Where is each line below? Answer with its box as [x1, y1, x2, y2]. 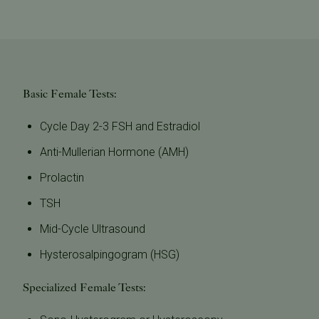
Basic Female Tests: [23, 87, 117, 101]
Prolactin [40, 171, 84, 185]
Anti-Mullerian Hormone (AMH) [40, 145, 189, 159]
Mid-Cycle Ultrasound [40, 222, 145, 236]
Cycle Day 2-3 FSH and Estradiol [40, 120, 200, 134]
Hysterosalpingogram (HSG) [40, 248, 179, 262]
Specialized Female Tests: [23, 281, 146, 295]
